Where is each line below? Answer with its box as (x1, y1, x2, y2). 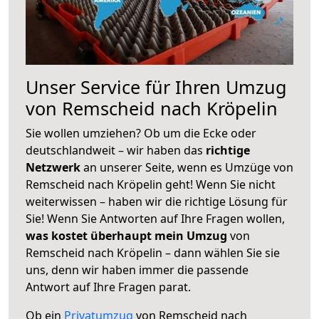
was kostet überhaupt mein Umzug (26, 227, 227, 244)
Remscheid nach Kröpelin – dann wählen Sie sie (26, 244, 280, 261)
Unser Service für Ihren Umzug (26, 74, 287, 99)
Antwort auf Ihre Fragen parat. (26, 278, 191, 295)
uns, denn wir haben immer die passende (26, 261, 249, 278)
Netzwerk (26, 159, 83, 175)
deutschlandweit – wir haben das (26, 142, 206, 158)
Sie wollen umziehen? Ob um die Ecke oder (26, 125, 256, 141)
